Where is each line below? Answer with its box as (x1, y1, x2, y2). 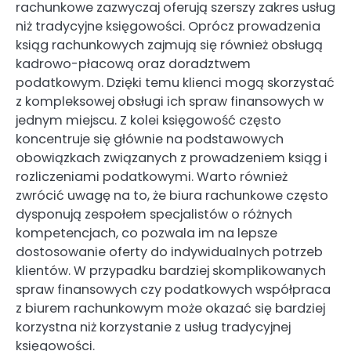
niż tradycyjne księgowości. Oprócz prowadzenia (16, 17, 320, 36)
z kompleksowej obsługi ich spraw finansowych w (16, 92, 324, 111)
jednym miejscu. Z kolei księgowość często (16, 111, 281, 130)
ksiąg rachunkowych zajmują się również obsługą (16, 36, 323, 55)
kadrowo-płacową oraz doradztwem (16, 55, 251, 74)
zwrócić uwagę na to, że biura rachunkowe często (16, 186, 328, 205)
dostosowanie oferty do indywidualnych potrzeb (16, 243, 323, 262)
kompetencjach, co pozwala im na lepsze (16, 224, 277, 243)
